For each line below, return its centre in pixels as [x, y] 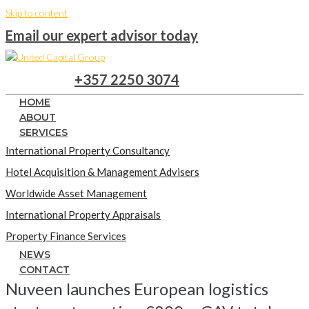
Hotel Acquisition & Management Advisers [102, 172]
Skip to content [37, 13]
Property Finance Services [66, 236]
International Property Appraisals [83, 215]
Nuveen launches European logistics [137, 289]
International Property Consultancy [88, 150]
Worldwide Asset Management [76, 193]
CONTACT [44, 270]
